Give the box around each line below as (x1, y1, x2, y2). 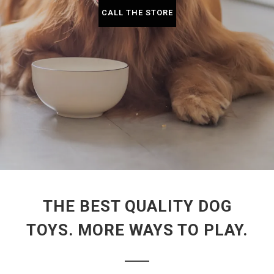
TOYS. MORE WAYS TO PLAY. (26, 221, 248, 239)
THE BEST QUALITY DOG (42, 197, 232, 215)
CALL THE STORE (101, 8, 173, 17)
